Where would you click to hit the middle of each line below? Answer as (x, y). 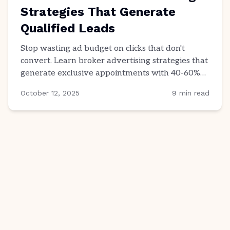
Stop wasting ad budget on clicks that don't (103, 49)
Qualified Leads (68, 28)
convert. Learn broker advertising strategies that (114, 61)
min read (193, 93)
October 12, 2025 (50, 93)
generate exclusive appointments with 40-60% (110, 73)
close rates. (42, 85)
